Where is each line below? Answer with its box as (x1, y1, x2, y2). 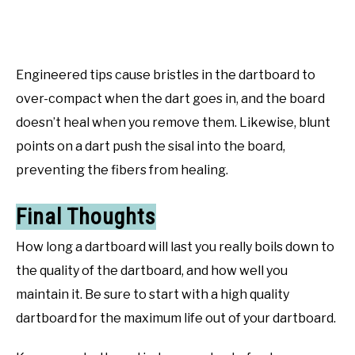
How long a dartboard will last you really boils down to (16, 239, 334, 254)
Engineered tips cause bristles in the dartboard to (16, 67, 315, 82)
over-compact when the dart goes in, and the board (16, 90, 325, 106)
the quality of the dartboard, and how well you (16, 262, 288, 278)
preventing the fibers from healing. (16, 162, 228, 177)
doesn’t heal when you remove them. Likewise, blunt (16, 114, 330, 130)
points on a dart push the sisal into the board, (16, 138, 285, 154)
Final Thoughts (16, 203, 156, 230)
